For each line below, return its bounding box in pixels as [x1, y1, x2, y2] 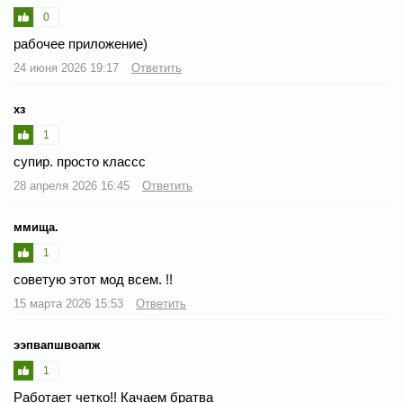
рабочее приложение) [13, 36, 148, 51]
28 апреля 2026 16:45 [13, 179, 133, 193]
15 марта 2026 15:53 [13, 297, 127, 310]
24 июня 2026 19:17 [13, 61, 122, 75]
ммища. [13, 220, 58, 234]
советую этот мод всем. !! [13, 272, 173, 287]
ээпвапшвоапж [13, 338, 100, 352]
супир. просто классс [13, 154, 146, 169]
